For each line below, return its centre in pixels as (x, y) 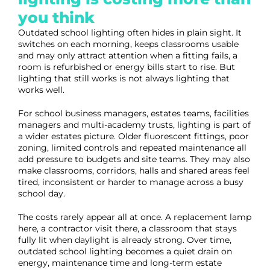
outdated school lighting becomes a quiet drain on (125, 251)
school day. (42, 193)
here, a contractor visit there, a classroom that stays (127, 228)
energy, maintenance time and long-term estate (120, 263)
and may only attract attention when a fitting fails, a (128, 55)
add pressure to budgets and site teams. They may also (134, 159)
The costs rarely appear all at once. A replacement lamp (135, 217)
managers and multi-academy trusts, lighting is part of (134, 125)
